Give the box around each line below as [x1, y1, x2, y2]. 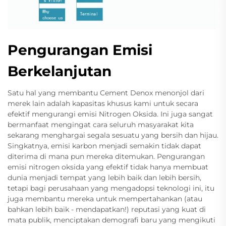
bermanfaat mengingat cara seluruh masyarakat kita [8, 120, 194, 130]
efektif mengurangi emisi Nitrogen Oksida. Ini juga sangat [8, 109, 213, 119]
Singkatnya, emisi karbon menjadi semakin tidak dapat [8, 141, 201, 151]
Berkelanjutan [8, 63, 111, 80]
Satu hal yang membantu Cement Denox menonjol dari [8, 88, 204, 98]
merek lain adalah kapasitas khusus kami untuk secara [8, 99, 198, 108]
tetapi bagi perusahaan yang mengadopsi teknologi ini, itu [8, 184, 214, 193]
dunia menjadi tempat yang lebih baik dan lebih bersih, [8, 173, 201, 183]
